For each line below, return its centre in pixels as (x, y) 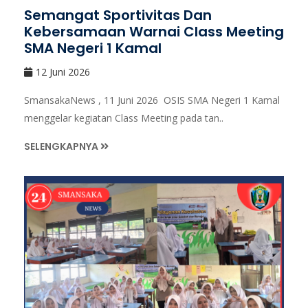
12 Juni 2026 (63, 71)
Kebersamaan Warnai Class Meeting (154, 31)
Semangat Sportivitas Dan (118, 15)
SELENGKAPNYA (62, 146)
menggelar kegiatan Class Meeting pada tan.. (124, 118)
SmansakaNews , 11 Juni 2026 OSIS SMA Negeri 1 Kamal (152, 100)
